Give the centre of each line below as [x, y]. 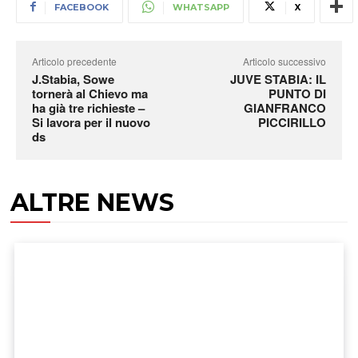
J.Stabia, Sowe [73, 79]
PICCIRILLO [292, 122]
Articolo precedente [74, 61]
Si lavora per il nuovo [91, 122]
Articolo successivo [284, 61]
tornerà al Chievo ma [90, 93]
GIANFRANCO [284, 107]
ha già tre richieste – [88, 107]
